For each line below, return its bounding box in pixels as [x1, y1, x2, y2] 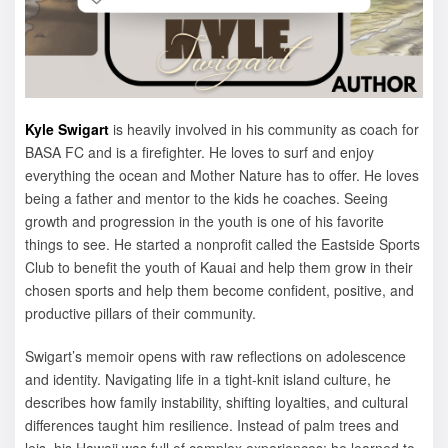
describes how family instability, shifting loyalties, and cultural [25, 391, 408, 412]
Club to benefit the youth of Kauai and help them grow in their [25, 256, 413, 277]
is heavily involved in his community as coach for [109, 118, 419, 139]
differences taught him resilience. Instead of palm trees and [25, 414, 399, 435]
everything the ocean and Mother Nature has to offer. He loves [25, 164, 419, 185]
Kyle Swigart [25, 118, 109, 139]
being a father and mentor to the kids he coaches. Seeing [25, 187, 388, 208]
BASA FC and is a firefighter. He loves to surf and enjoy [25, 141, 374, 162]
